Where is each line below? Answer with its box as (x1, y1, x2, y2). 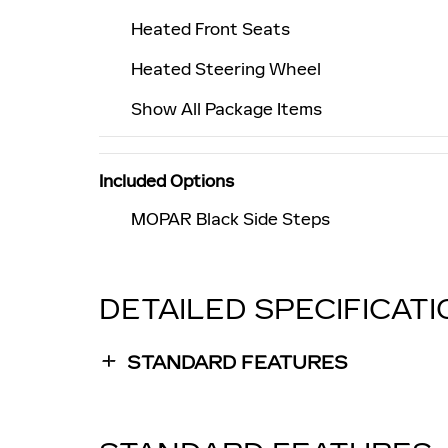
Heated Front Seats (131, 17, 290, 40)
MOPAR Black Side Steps (131, 207, 330, 230)
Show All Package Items (131, 97, 322, 120)
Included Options (99, 169, 234, 192)
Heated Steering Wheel (131, 57, 321, 80)
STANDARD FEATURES (127, 351, 348, 374)
